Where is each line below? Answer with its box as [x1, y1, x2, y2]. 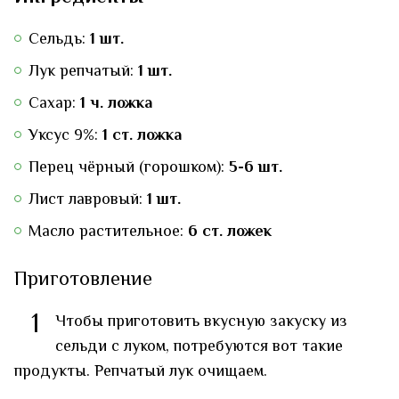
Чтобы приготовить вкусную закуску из [55, 310, 347, 336]
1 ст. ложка [102, 124, 182, 150]
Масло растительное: [28, 220, 188, 246]
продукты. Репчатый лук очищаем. [14, 360, 267, 386]
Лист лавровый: [28, 188, 147, 214]
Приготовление [14, 265, 152, 297]
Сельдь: [28, 28, 90, 53]
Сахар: [28, 92, 80, 118]
